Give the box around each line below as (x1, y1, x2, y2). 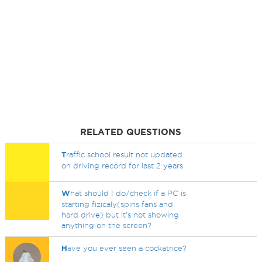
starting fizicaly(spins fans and (61, 200, 174, 208)
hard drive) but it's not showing (61, 211, 180, 219)
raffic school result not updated (66, 150, 183, 158)
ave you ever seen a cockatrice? (67, 244, 187, 252)
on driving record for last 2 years (61, 161, 184, 170)
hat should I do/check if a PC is (70, 189, 187, 197)
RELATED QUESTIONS (80, 127, 182, 137)
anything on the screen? (61, 221, 152, 229)
